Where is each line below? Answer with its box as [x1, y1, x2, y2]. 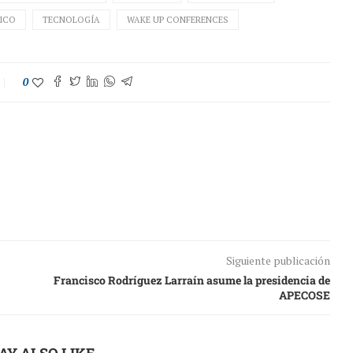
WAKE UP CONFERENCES [127, 14, 229, 26]
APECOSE [278, 288, 330, 303]
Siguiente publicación [225, 253, 330, 269]
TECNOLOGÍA [43, 14, 100, 26]
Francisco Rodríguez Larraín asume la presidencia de [53, 273, 330, 288]
